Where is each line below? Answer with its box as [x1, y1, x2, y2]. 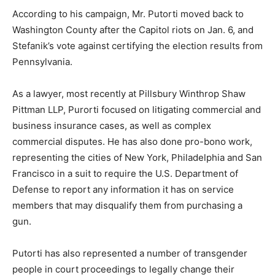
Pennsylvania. [12, 55, 72, 68]
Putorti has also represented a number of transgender [12, 247, 247, 259]
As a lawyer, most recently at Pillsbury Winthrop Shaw [12, 87, 246, 99]
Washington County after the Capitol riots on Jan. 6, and [12, 23, 254, 36]
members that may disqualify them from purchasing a [12, 199, 242, 211]
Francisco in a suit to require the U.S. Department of [12, 167, 238, 179]
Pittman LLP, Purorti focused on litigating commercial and [12, 103, 261, 115]
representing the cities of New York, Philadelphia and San [12, 151, 262, 163]
